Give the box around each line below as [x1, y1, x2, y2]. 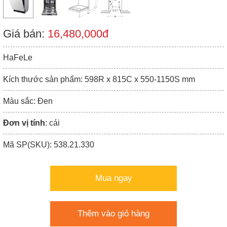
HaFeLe [3, 53, 32, 62]
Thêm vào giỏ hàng [78, 209, 149, 218]
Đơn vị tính [3, 119, 45, 127]
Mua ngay [95, 173, 132, 183]
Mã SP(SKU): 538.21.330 [3, 140, 94, 149]
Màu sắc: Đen [3, 97, 53, 105]
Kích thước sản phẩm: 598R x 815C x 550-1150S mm [3, 75, 195, 84]
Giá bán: [3, 27, 48, 40]
